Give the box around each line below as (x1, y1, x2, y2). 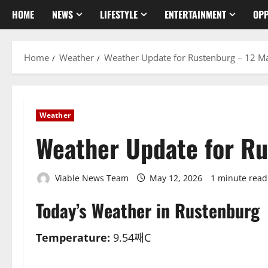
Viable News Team (53, 172, 129, 184)
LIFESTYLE (100, 7, 138, 22)
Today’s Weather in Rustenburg (36, 197, 260, 224)
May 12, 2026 (147, 172, 205, 184)
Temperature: (36, 230, 110, 245)
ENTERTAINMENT (165, 7, 226, 22)
